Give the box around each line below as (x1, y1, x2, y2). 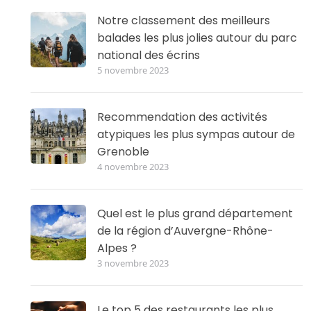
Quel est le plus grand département (97, 205, 293, 221)
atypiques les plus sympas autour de (97, 126, 295, 142)
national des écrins (97, 47, 200, 63)
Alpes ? (97, 239, 137, 256)
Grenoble (97, 143, 149, 160)
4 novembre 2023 (97, 160, 169, 173)
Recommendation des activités (97, 108, 267, 125)
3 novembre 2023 (97, 256, 169, 269)
